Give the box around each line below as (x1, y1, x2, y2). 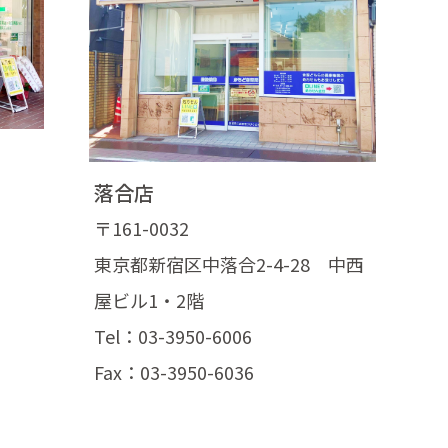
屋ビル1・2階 (94, 287, 205, 314)
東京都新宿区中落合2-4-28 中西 (94, 251, 365, 278)
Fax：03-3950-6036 (94, 359, 255, 386)
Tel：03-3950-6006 (94, 323, 253, 350)
